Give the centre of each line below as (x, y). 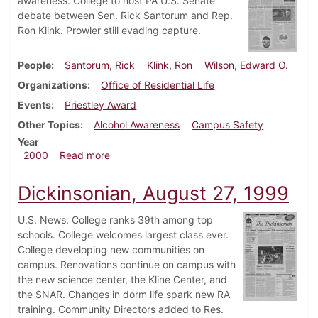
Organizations (53, 85)
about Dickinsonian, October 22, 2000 (197, 155)
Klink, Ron (170, 65)
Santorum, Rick (100, 65)
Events (34, 105)
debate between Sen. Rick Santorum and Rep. (125, 16)
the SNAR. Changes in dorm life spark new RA (124, 295)
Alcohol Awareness (137, 125)
